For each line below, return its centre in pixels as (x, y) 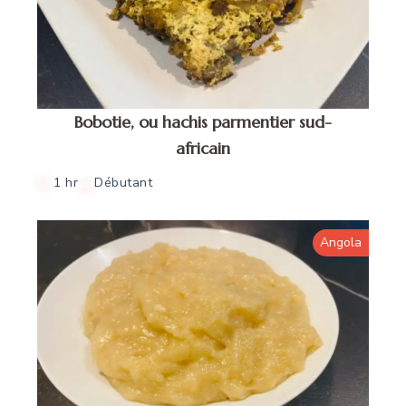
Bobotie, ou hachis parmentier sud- (203, 121)
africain (203, 148)
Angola (340, 242)
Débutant (124, 182)
